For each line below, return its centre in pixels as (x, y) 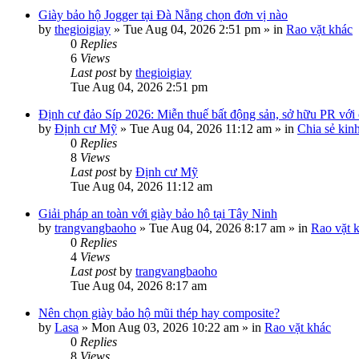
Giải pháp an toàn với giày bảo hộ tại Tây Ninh (158, 214)
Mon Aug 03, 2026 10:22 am (165, 327)
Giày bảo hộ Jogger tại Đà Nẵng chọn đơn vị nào (163, 15)
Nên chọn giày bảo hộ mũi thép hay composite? (159, 313)
